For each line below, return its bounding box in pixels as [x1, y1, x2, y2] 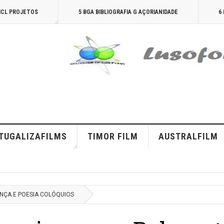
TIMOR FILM [87, 131, 138, 141]
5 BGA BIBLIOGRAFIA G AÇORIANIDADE [78, 8, 178, 15]
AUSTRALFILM [158, 131, 218, 141]
